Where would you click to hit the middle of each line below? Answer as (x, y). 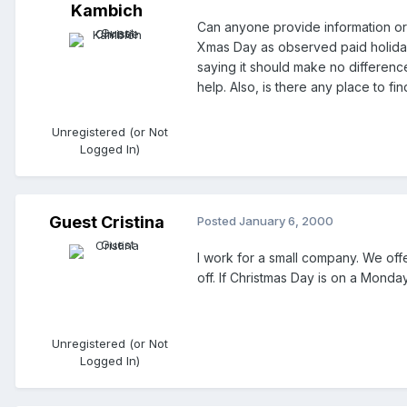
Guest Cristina (106, 223)
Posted (218, 221)
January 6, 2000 (286, 221)
